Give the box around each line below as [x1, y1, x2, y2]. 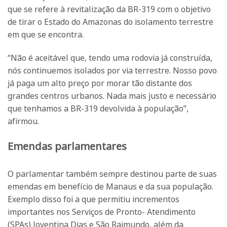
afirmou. [8, 116, 39, 127]
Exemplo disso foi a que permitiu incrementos [8, 194, 179, 205]
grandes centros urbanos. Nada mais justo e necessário [8, 90, 216, 102]
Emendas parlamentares [8, 139, 127, 154]
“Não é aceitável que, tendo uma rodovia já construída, [8, 52, 212, 64]
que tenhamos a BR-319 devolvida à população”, [8, 103, 188, 115]
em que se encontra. [8, 29, 84, 41]
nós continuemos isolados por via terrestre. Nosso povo [8, 65, 217, 77]
